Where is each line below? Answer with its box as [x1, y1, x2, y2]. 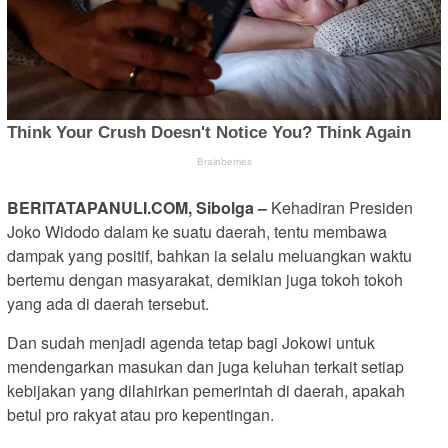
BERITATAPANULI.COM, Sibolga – [7, 195, 267, 219]
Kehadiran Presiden [267, 195, 413, 219]
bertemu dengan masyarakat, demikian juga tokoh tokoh [7, 267, 403, 291]
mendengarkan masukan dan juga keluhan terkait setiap [7, 354, 404, 378]
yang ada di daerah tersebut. [7, 291, 209, 315]
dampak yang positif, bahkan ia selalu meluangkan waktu [7, 243, 412, 267]
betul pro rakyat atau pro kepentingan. [7, 402, 274, 426]
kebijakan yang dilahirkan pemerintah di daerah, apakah [7, 378, 405, 402]
